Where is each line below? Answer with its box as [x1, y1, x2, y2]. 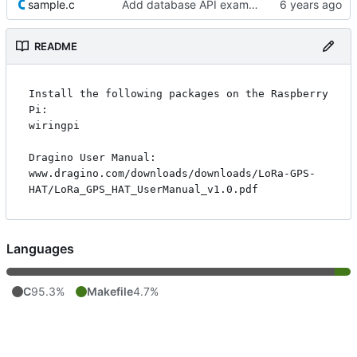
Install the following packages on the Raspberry [29, 88, 328, 100]
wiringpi [29, 120, 80, 132]
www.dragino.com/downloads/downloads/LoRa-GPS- [29, 167, 316, 180]
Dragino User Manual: [29, 151, 156, 164]
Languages [6, 241, 74, 257]
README [34, 39, 77, 53]
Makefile [87, 284, 133, 299]
